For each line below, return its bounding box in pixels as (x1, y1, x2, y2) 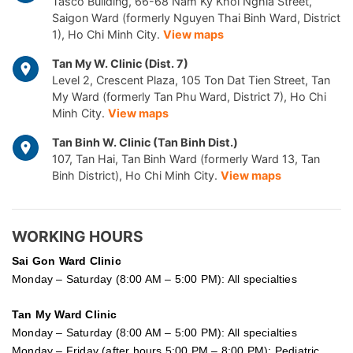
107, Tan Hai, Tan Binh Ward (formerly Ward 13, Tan (52, 151, 320, 165)
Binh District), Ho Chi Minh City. (52, 168, 221, 182)
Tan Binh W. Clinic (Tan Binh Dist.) (52, 135, 238, 149)
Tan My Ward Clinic (12, 307, 117, 321)
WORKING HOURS (12, 226, 143, 246)
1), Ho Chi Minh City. (52, 27, 163, 41)
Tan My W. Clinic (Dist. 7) (52, 56, 188, 70)
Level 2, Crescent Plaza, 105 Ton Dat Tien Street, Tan (52, 72, 330, 87)
